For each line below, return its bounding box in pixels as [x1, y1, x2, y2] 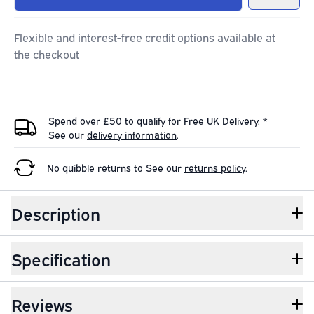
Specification [11, 247, 111, 270]
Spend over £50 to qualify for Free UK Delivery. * [48, 113, 267, 127]
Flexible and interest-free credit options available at [14, 29, 275, 45]
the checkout [14, 46, 79, 62]
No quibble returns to [47, 160, 146, 174]
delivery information [87, 127, 177, 141]
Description [11, 201, 100, 224]
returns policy [184, 160, 245, 174]
